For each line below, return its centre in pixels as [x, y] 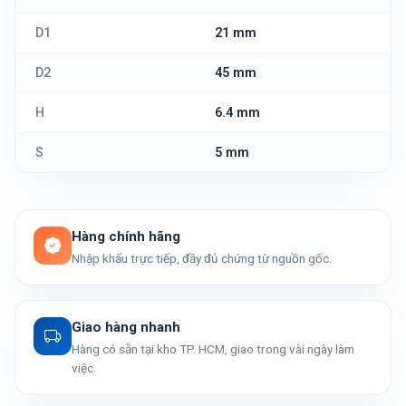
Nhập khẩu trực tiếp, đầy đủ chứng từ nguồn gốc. [202, 258]
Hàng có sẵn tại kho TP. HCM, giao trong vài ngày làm [213, 349]
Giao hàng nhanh [126, 327]
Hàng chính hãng [126, 237]
